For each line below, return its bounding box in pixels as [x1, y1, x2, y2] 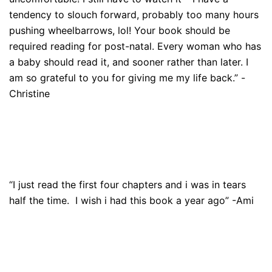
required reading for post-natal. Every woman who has [9, 40, 261, 52]
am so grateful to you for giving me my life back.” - [9, 72, 245, 84]
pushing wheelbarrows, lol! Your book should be [9, 24, 230, 36]
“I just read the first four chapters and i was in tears [9, 178, 246, 191]
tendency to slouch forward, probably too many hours [9, 8, 259, 21]
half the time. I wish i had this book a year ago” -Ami [9, 194, 254, 206]
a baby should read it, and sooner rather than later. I [9, 56, 248, 68]
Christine [9, 87, 50, 100]
